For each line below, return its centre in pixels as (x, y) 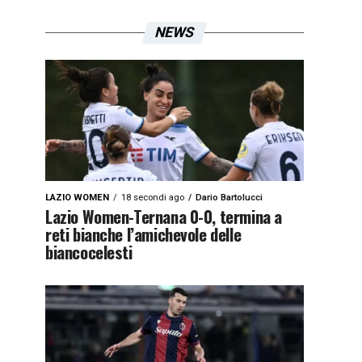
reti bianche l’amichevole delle (143, 234)
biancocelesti (89, 252)
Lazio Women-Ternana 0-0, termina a (164, 216)
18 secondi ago (153, 198)
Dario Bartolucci (229, 198)
